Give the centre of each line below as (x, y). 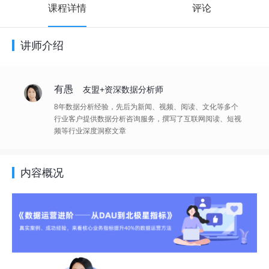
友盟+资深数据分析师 (123, 89)
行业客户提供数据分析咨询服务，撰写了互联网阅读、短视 (148, 119)
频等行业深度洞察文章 (90, 131)
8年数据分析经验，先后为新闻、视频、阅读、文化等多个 (146, 107)
